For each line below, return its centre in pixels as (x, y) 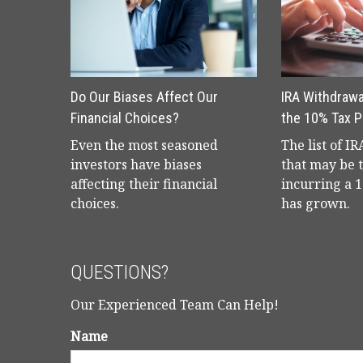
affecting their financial (144, 184)
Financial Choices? (125, 118)
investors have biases (136, 164)
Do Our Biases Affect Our (144, 97)
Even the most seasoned (144, 145)
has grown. (316, 203)
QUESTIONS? (120, 272)
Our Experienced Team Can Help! (175, 305)
